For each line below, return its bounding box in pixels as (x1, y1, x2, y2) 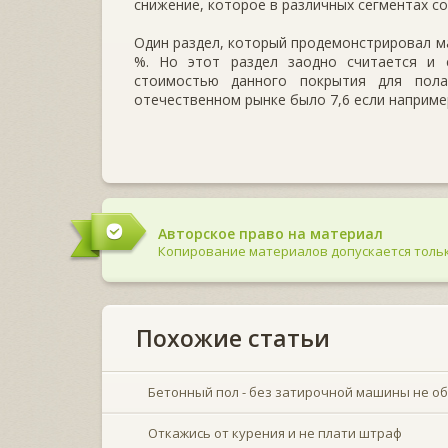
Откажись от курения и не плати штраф (148, 423, 402, 442)
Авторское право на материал (158, 223, 383, 243)
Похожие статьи (136, 321, 330, 354)
